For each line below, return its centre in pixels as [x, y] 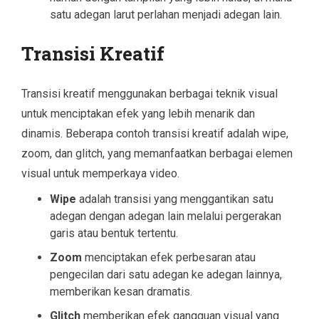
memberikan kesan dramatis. [121, 291]
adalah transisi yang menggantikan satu [175, 199]
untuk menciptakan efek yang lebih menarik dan [138, 113]
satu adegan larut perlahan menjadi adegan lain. [166, 14]
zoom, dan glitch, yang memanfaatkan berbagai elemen [157, 153]
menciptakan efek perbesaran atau [169, 257]
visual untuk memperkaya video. [100, 173]
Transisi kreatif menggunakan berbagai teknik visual [150, 93]
